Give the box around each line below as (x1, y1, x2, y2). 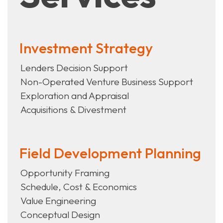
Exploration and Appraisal (20, 90, 129, 102)
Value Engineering (20, 195, 96, 207)
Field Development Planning (19, 144, 201, 163)
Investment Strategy (19, 39, 153, 58)
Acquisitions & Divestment (20, 104, 126, 116)
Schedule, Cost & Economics (20, 181, 137, 193)
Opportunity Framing (20, 167, 110, 179)
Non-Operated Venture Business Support (20, 76, 193, 88)
